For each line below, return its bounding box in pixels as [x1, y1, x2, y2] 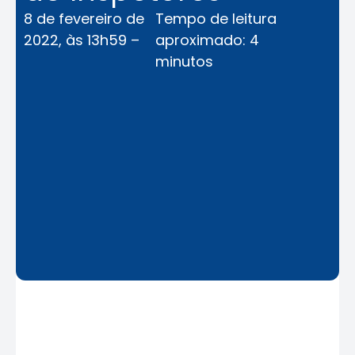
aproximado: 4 [155, 30, 260, 50]
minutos [155, 52, 214, 71]
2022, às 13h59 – [24, 30, 139, 50]
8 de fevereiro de [24, 9, 144, 29]
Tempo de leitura [155, 9, 277, 29]
